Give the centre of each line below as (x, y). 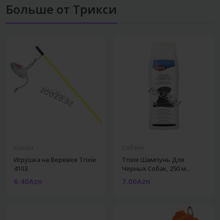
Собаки (133, 147)
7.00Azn (136, 181)
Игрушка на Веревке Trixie (55, 159)
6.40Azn (28, 181)
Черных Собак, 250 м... (156, 168)
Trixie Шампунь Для (153, 159)
